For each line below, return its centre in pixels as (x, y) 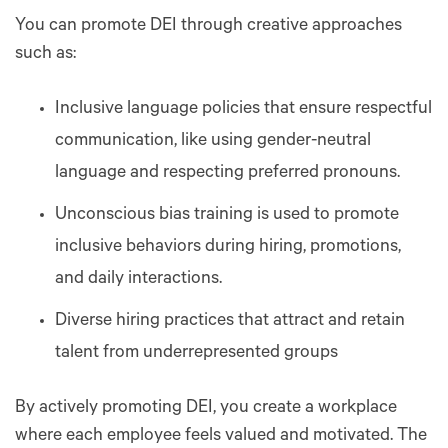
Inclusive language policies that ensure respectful (243, 109)
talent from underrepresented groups (196, 353)
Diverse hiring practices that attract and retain (230, 321)
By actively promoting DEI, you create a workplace (206, 408)
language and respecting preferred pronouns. (227, 173)
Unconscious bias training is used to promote (227, 215)
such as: (45, 54)
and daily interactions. (138, 279)
